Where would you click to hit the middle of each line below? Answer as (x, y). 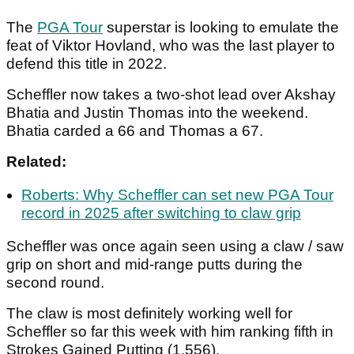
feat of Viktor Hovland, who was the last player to (171, 46)
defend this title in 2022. (87, 64)
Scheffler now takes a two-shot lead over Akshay (171, 95)
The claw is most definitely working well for (149, 314)
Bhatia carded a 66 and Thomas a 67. (135, 131)
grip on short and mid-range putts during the (154, 265)
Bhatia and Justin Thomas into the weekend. (157, 113)
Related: (36, 162)
